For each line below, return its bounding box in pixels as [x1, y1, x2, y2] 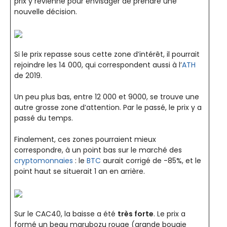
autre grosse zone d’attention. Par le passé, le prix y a [14, 102, 202, 113]
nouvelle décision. [14, 7, 77, 17]
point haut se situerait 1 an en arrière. [14, 166, 145, 177]
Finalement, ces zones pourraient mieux [14, 134, 156, 145]
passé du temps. [14, 113, 73, 124]
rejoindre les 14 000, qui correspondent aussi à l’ [14, 60, 182, 70]
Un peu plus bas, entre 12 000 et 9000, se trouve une [14, 92, 199, 102]
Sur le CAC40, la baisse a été [14, 209, 118, 219]
